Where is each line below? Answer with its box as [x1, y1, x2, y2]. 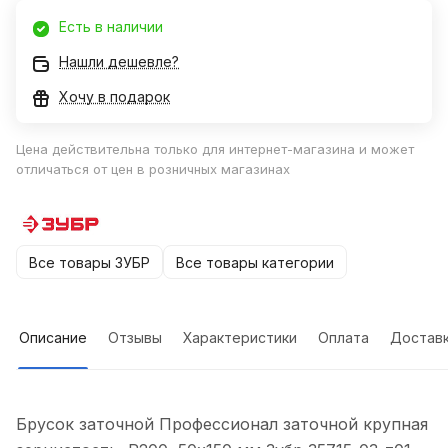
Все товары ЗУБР [29, 253, 150, 271]
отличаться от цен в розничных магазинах [16, 161, 290, 178]
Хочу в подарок [59, 88, 170, 106]
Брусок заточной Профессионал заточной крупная [16, 414, 428, 435]
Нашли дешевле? [59, 53, 179, 71]
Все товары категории [176, 253, 334, 271]
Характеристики [183, 329, 297, 347]
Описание [19, 329, 87, 347]
